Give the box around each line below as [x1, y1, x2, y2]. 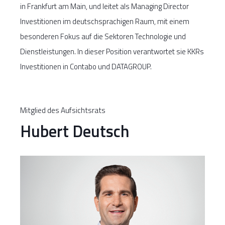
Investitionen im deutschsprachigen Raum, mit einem [20, 16, 189, 28]
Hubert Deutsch [20, 119, 130, 144]
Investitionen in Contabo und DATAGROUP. [20, 61, 152, 73]
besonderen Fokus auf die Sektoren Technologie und [20, 31, 186, 43]
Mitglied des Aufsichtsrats [20, 104, 105, 117]
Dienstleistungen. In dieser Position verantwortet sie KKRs [20, 46, 204, 58]
